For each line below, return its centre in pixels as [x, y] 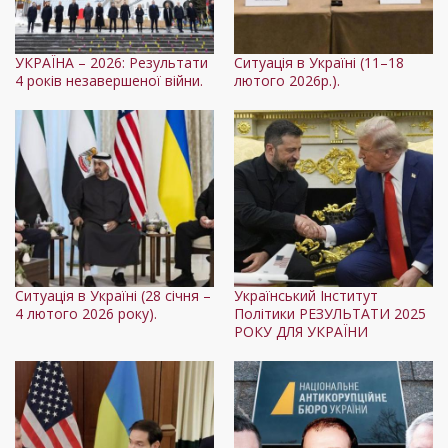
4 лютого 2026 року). [86, 314]
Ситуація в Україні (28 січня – [113, 296]
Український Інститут [306, 296]
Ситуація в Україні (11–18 [319, 63]
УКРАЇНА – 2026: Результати [111, 63]
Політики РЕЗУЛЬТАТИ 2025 [330, 314]
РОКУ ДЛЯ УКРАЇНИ [301, 332]
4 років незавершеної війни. [109, 81]
